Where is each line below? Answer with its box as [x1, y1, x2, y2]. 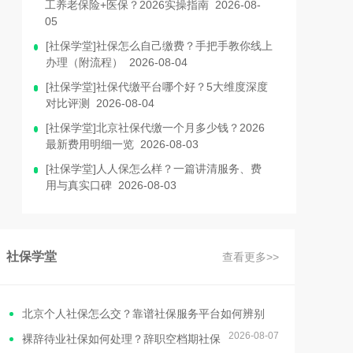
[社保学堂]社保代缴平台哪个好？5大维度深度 [46, 80, 269, 93]
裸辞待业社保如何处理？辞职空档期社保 [22, 333, 221, 345]
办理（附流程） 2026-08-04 [45, 56, 188, 69]
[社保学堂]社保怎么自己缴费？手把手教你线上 [45, 39, 273, 52]
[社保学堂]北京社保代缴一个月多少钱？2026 [45, 121, 265, 134]
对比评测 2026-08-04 [46, 97, 155, 110]
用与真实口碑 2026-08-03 [46, 179, 177, 191]
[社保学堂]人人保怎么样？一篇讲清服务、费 [46, 162, 262, 175]
